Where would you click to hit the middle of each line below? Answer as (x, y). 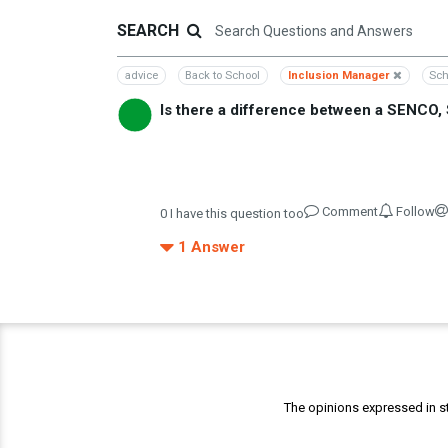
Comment (350, 211)
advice (141, 75)
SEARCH (148, 30)
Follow (416, 211)
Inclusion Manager (340, 75)
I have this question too (236, 213)
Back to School (223, 75)
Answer (218, 246)
